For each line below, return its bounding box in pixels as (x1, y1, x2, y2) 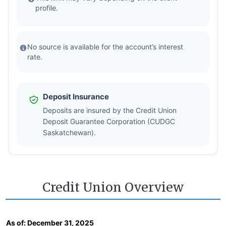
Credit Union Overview (42, 180, 184, 196)
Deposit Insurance (43, 92, 109, 102)
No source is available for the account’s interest (27, 42, 184, 51)
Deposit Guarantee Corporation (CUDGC (43, 117, 176, 126)
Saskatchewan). (43, 128, 96, 137)
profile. (35, 4, 59, 13)
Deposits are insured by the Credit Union (43, 106, 177, 115)
